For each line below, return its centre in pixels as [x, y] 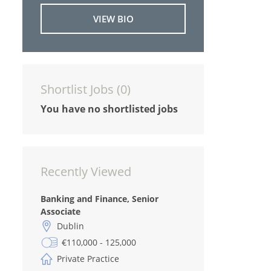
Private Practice [88, 259]
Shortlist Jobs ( [80, 89]
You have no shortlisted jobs [109, 109]
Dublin [70, 226]
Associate [60, 211]
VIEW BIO [113, 19]
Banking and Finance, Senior [100, 199]
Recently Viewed [86, 171]
